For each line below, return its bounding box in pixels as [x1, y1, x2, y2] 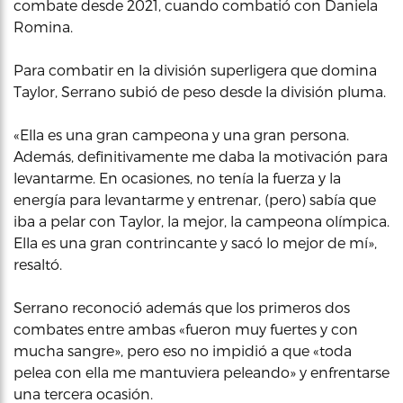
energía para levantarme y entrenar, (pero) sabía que [13, 191, 376, 208]
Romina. [13, 18, 73, 35]
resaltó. [13, 255, 62, 273]
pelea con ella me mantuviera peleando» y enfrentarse [13, 363, 390, 381]
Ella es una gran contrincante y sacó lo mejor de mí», [13, 234, 377, 251]
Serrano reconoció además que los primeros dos [13, 299, 350, 316]
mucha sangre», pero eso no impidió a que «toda [13, 342, 352, 359]
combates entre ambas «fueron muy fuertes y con [13, 320, 358, 337]
